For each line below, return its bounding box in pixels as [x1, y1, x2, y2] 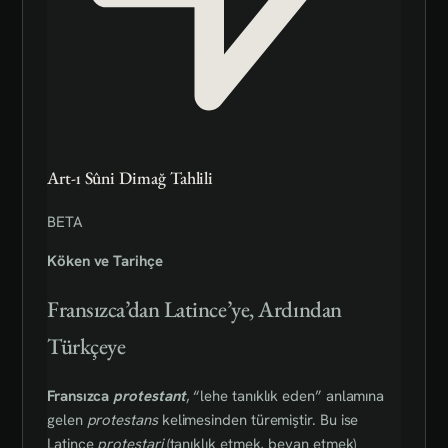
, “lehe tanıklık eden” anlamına [185, 386, 385, 407]
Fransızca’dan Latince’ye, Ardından [47, 294, 342, 325]
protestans [86, 410, 158, 431]
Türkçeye [47, 331, 126, 362]
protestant [113, 386, 186, 407]
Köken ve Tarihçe [47, 250, 163, 271]
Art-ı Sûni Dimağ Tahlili [47, 166, 214, 190]
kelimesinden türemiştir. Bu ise [157, 410, 359, 431]
